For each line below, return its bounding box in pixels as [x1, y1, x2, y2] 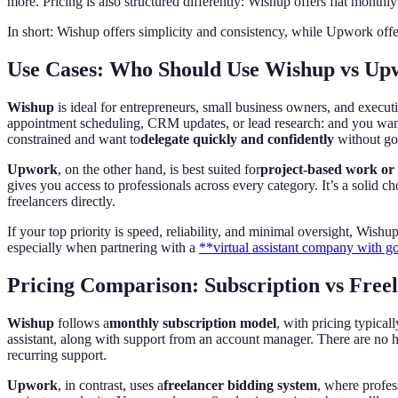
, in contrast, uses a [58, 377, 163, 393]
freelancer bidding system [163, 377, 317, 393]
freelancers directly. [7, 194, 115, 210]
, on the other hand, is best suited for [58, 162, 260, 178]
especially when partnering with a [7, 240, 199, 256]
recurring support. [7, 346, 107, 362]
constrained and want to [7, 131, 140, 147]
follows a [54, 314, 109, 330]
